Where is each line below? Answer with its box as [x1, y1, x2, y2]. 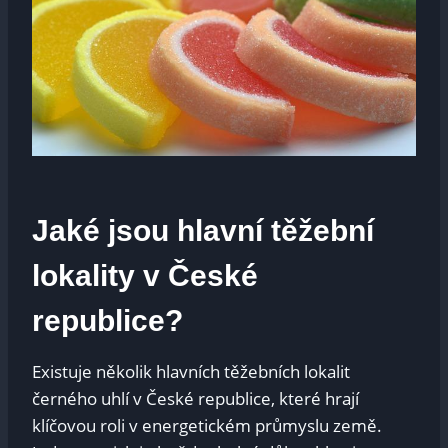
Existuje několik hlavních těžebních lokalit [32, 360, 350, 384]
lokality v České [32, 259, 258, 293]
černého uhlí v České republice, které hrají [32, 387, 359, 411]
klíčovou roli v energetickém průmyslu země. [32, 414, 382, 438]
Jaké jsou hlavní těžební [32, 214, 374, 248]
